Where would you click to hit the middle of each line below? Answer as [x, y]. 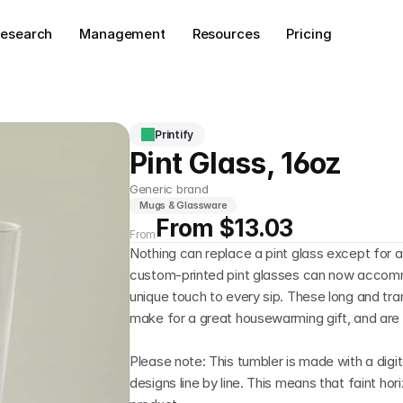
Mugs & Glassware [184, 205]
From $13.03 [225, 228]
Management [122, 34]
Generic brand [169, 189]
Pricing [309, 34]
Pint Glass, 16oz [236, 163]
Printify [175, 134]
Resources [226, 34]
